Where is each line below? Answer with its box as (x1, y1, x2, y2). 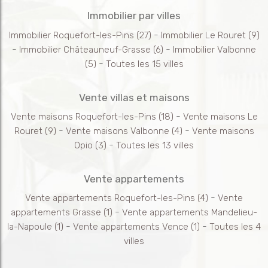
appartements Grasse (11, 207, 101, 218)
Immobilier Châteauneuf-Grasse (19, 44, 151, 55)
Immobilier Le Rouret (160, 29, 246, 41)
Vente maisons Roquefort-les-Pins (10, 111, 156, 122)
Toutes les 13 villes (116, 139, 194, 151)
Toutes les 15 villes (105, 58, 184, 69)
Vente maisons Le (182, 111, 258, 122)
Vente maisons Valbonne (65, 125, 169, 136)
